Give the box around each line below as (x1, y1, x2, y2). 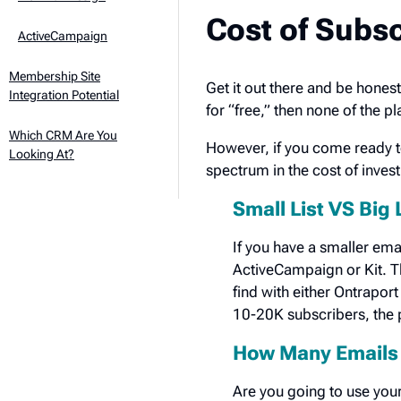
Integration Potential (9, 88, 119, 102)
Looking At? (9, 147, 74, 161)
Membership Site (9, 69, 100, 83)
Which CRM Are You (9, 128, 117, 142)
